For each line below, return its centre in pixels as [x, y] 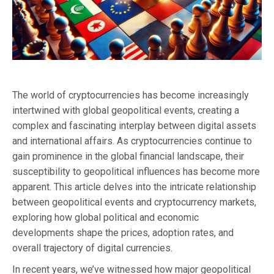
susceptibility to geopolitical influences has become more [136, 171]
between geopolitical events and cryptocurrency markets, [134, 202]
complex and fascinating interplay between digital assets [134, 125]
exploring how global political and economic [106, 217]
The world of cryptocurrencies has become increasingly [131, 95]
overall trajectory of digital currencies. [92, 248]
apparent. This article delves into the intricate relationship [134, 187]
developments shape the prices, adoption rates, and [123, 232]
